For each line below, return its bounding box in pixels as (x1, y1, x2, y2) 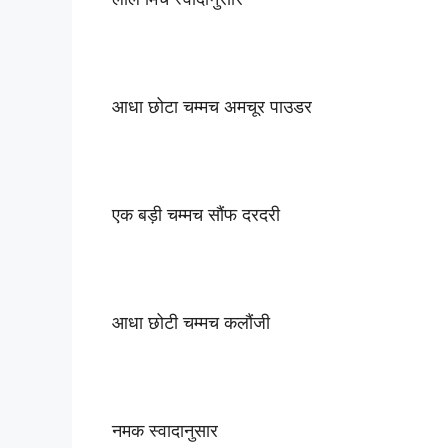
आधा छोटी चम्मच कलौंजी (112, 311, 270, 333)
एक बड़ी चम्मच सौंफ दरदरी (112, 203, 280, 225)
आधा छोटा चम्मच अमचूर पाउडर (112, 95, 312, 117)
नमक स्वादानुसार (112, 419, 218, 441)
